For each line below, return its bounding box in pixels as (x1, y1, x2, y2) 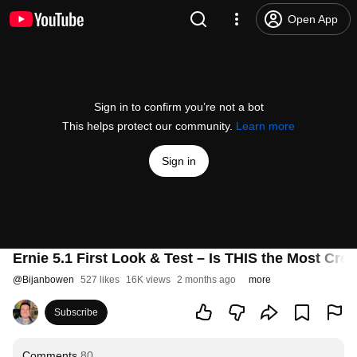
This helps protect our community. (62, 120, 236, 132)
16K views (126, 274, 171, 285)
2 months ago (177, 274, 236, 285)
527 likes (80, 274, 120, 285)
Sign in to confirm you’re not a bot (93, 100, 264, 113)
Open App (288, 13, 338, 25)
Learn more (236, 120, 295, 132)
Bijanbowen (22, 274, 74, 285)
